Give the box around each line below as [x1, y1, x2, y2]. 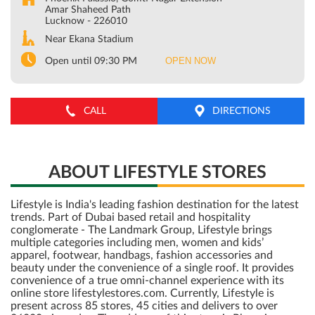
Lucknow [45, 16, 84, 27]
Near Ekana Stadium [45, 34, 134, 45]
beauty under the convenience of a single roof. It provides [11, 262, 294, 274]
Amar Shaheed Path [45, 5, 131, 15]
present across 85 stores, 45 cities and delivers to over [11, 300, 278, 312]
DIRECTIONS [212, 106, 271, 117]
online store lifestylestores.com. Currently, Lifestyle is [11, 288, 274, 300]
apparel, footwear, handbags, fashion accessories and [11, 250, 273, 262]
